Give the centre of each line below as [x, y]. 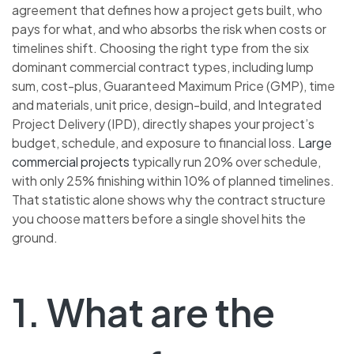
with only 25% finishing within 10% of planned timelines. [173, 181]
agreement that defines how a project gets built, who [167, 10]
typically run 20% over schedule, [225, 162]
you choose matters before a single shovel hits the [159, 219]
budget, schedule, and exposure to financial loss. [155, 143]
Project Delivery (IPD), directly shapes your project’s [163, 124]
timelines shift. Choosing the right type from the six [160, 48]
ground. [35, 238]
